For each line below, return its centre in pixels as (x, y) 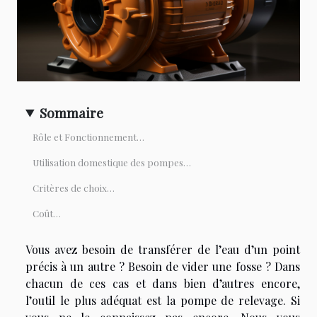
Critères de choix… (74, 188)
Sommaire (72, 112)
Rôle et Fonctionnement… (88, 137)
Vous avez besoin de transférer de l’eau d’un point (163, 249)
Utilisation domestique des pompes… (112, 162)
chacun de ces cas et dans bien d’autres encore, (163, 283)
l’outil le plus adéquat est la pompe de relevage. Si (163, 300)
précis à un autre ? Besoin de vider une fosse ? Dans (163, 266)
